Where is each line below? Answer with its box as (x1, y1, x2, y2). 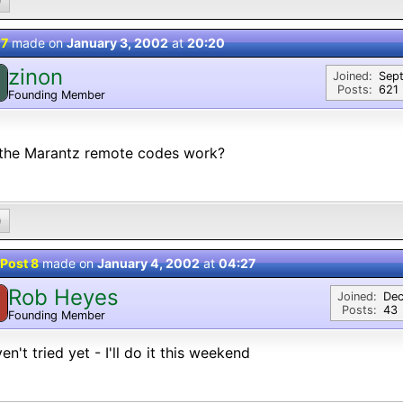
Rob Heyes (8, 283, 119, 310)
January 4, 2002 (97, 255, 200, 271)
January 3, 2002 (67, 35, 168, 50)
